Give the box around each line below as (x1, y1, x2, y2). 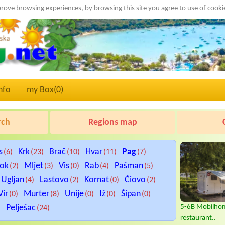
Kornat (84, 175, 109, 185)
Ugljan (1, 175, 25, 185)
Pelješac (6, 203, 36, 213)
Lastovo (40, 175, 69, 185)
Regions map (88, 118, 137, 128)
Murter (24, 189, 50, 199)
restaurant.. (180, 214, 216, 222)
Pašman (115, 161, 144, 171)
